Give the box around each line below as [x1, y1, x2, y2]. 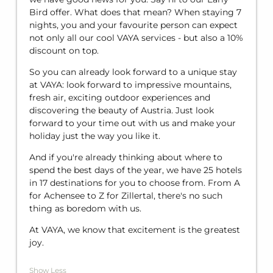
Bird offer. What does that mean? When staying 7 [29, 7, 241, 18]
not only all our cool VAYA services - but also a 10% [29, 32, 243, 44]
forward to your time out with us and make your [29, 118, 236, 129]
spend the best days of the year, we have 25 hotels [29, 165, 242, 176]
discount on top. [29, 45, 104, 57]
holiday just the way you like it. [29, 130, 165, 142]
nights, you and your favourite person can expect [29, 19, 238, 31]
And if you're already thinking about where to [29, 152, 222, 163]
